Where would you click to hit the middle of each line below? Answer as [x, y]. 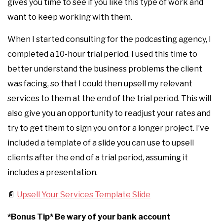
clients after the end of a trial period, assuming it [98, 158]
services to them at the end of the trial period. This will [109, 98]
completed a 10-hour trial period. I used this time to [102, 54]
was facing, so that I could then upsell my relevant [100, 84]
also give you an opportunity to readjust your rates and [109, 113]
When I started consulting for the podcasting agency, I [109, 39]
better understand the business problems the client [105, 69]
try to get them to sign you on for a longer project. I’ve [108, 128]
